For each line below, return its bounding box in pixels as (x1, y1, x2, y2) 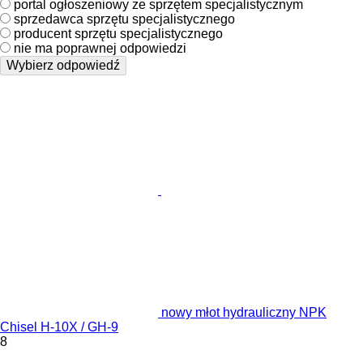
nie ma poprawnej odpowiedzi (14, 41, 186, 55)
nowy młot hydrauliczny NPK (161, 305, 327, 319)
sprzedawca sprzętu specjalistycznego (14, 11, 235, 26)
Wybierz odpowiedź (6, 58, 120, 72)
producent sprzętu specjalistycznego (14, 26, 223, 41)
